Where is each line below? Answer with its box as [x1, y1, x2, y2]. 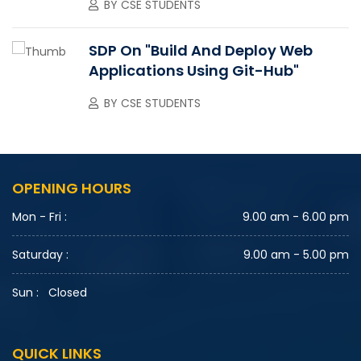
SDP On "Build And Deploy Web [89, 39, 313, 60]
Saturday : [12, 246, 68, 263]
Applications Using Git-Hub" [89, 60, 299, 81]
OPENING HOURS [12, 177, 131, 198]
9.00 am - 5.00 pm [243, 246, 349, 263]
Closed [48, 284, 87, 301]
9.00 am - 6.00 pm [243, 208, 349, 225]
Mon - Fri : [12, 208, 67, 225]
